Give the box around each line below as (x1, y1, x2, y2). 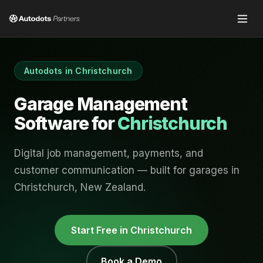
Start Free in (71, 224, 130, 236)
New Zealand (80, 181, 143, 193)
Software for (14, 113, 118, 134)
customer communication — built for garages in (14, 164, 240, 176)
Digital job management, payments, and (14, 147, 203, 159)
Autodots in (24, 66, 76, 76)
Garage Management (14, 93, 187, 114)
